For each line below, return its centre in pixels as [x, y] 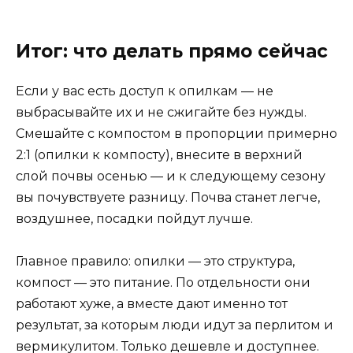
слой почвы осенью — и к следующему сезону [171, 176]
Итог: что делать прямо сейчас [172, 52]
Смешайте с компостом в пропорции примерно [176, 134]
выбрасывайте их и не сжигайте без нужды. [161, 113]
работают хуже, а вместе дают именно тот [152, 304]
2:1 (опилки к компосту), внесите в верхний [159, 155]
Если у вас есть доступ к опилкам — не [145, 91]
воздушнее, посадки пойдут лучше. [134, 219]
